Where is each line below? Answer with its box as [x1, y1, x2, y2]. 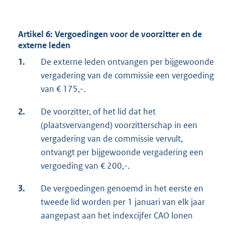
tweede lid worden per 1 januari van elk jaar [41, 196, 205, 208]
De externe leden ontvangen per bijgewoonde [41, 56, 214, 68]
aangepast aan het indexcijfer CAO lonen [41, 210, 193, 221]
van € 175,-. [41, 83, 85, 95]
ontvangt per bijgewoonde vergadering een [41, 147, 203, 158]
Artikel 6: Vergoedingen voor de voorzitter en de [18, 29, 202, 40]
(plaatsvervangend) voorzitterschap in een [41, 120, 197, 131]
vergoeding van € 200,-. [41, 160, 130, 172]
